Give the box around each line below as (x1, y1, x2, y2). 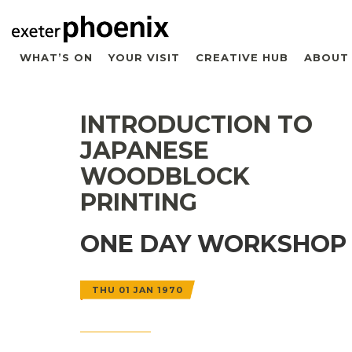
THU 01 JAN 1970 (92, 284, 183, 295)
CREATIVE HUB (196, 50, 288, 64)
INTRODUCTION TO (80, 109, 313, 139)
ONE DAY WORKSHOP (80, 229, 346, 258)
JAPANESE (80, 135, 209, 165)
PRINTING (80, 187, 197, 217)
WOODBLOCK (80, 161, 250, 191)
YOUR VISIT (108, 50, 180, 64)
